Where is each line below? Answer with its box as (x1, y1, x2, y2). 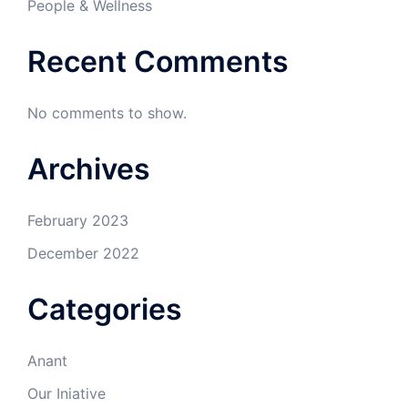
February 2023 (27, 210, 128, 229)
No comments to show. (27, 103, 187, 122)
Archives (27, 150, 150, 187)
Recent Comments (27, 43, 289, 79)
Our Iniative (27, 383, 106, 403)
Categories (27, 291, 182, 327)
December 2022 (27, 243, 139, 262)
